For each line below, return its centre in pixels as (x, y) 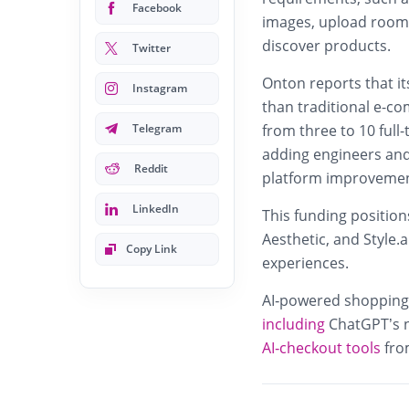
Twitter (152, 47)
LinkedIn (156, 208)
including (294, 324)
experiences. (305, 262)
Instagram (160, 88)
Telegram (157, 128)
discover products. (326, 45)
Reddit (151, 168)
